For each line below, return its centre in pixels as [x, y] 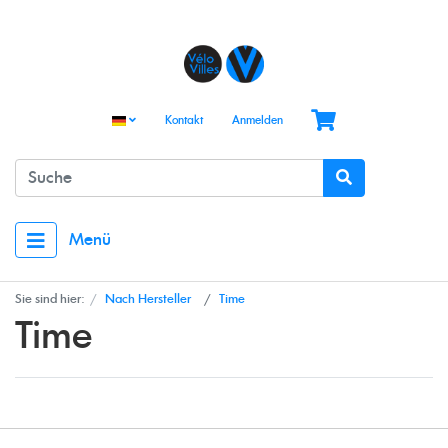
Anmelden [257, 120]
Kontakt [184, 120]
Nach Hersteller [148, 299]
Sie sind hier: [50, 299]
